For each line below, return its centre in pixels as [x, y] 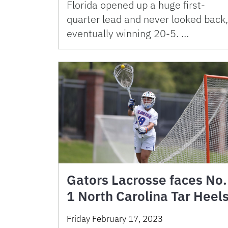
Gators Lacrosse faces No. [147, 180]
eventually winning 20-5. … [128, 34]
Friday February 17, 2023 [115, 219]
